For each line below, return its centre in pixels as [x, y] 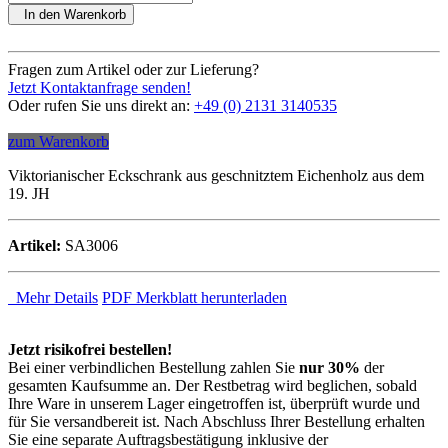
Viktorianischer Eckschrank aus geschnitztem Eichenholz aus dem [216, 175]
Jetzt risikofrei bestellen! [90, 349]
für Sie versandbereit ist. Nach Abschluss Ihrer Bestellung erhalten [216, 421]
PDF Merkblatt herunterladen [194, 297]
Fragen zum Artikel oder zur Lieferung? [133, 69]
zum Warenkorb [58, 141]
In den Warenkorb [71, 14]
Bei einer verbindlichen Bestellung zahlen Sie [153, 367]
